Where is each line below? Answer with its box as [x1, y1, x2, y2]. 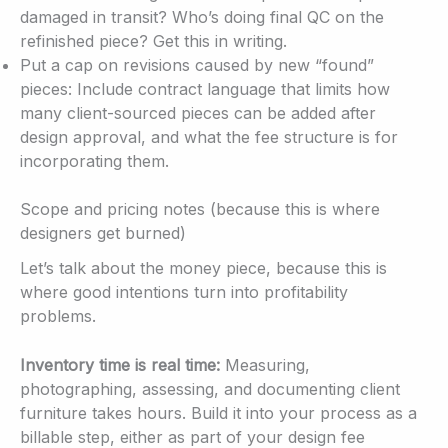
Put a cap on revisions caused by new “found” [20, 54, 374, 75]
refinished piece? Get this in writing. [20, 30, 287, 51]
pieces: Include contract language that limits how [20, 78, 390, 99]
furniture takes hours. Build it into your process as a [20, 403, 417, 424]
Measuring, [220, 355, 310, 376]
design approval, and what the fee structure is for [20, 126, 398, 147]
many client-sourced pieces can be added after [20, 102, 376, 123]
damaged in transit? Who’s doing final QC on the [20, 6, 384, 27]
